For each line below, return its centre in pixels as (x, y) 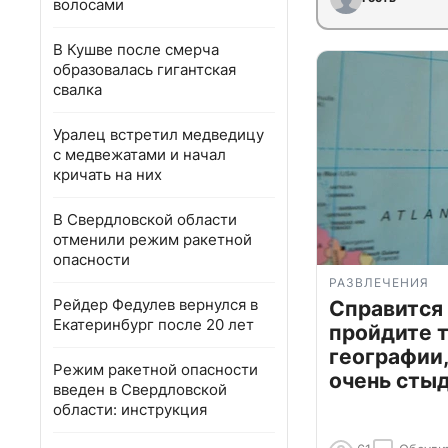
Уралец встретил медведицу (158, 134)
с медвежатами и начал (139, 154)
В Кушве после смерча (136, 49)
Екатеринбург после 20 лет (153, 324)
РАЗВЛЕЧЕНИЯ (379, 283)
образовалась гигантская (144, 69)
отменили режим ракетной (152, 239)
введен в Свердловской (140, 389)
